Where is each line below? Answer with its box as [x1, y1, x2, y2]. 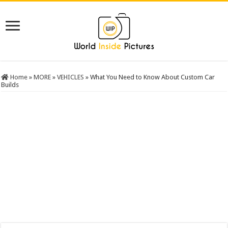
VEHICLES [57, 73, 84, 81]
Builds [1, 81, 19, 89]
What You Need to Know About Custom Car [90, 73, 215, 81]
